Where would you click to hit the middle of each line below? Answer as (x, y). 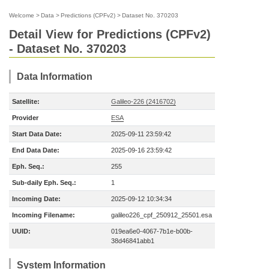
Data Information (55, 77)
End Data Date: (36, 150)
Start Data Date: (37, 134)
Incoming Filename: (44, 215)
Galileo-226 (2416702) (144, 101)
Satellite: (26, 101)
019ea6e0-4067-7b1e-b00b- (152, 231)
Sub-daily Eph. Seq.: (44, 183)
